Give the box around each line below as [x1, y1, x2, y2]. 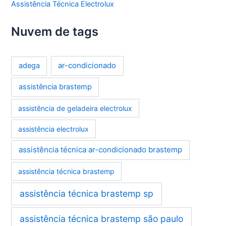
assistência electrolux [18, 124, 89, 133]
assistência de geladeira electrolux [18, 103, 133, 112]
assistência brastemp [18, 82, 92, 92]
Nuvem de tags [11, 24, 99, 39]
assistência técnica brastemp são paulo [20, 213, 184, 224]
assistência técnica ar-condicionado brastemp [18, 145, 182, 155]
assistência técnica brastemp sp [20, 188, 154, 199]
